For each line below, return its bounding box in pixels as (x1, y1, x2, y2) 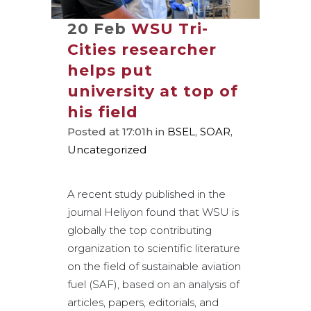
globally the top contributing (67, 224, 212, 237)
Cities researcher (67, 40, 217, 60)
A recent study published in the (67, 187, 226, 201)
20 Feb (67, 19, 126, 39)
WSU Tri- (131, 19, 208, 39)
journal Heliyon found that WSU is (67, 205, 239, 219)
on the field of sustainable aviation (67, 260, 241, 274)
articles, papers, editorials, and (67, 296, 219, 310)
